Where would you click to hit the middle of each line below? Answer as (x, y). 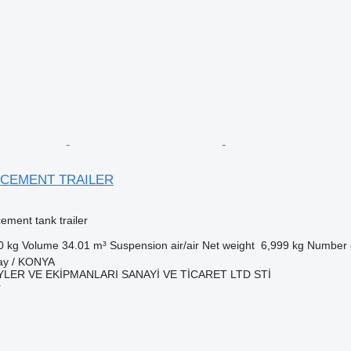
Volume (40, 245)
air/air (185, 245)
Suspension (138, 245)
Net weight (228, 245)
